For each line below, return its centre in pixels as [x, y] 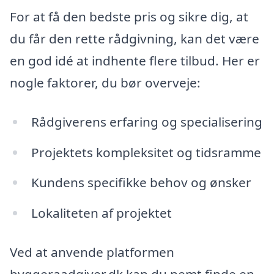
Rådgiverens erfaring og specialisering [146, 121]
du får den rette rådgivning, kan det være [135, 38]
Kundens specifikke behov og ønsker [141, 183]
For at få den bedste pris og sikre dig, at [129, 16]
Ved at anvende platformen [92, 252]
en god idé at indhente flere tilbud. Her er [135, 60]
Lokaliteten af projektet [101, 213]
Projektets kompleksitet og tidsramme [146, 152]
